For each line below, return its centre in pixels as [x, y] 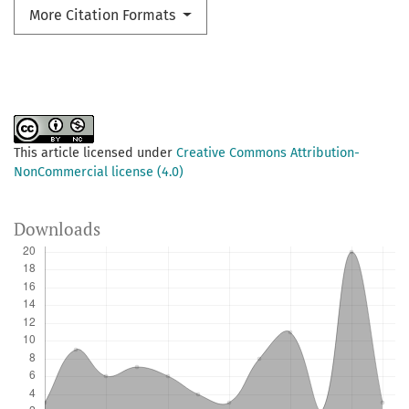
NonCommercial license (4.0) [99, 173]
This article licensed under [95, 153]
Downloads [57, 229]
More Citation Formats [104, 16]
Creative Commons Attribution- [268, 153]
